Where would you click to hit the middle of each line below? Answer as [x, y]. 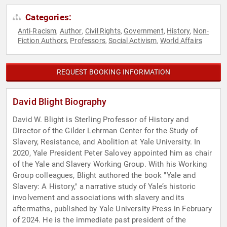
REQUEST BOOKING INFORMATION [113, 72]
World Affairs [181, 41]
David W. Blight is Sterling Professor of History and [101, 120]
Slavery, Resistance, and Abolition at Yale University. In [107, 142]
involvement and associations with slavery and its [99, 198]
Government [144, 31]
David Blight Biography [60, 102]
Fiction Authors [42, 41]
